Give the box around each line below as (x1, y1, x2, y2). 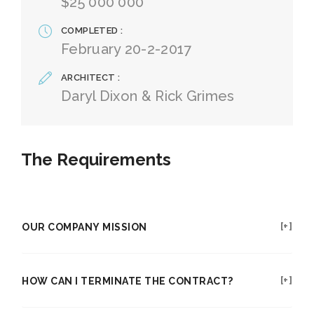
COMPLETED (61, 25, 121, 36)
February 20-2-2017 (61, 41, 192, 57)
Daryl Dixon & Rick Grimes (61, 88, 235, 104)
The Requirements (21, 149, 171, 170)
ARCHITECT (61, 72, 118, 83)
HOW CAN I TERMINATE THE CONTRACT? (22, 275, 233, 287)
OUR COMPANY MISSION (22, 221, 147, 233)
